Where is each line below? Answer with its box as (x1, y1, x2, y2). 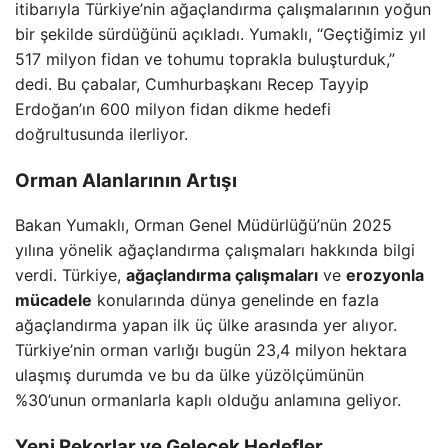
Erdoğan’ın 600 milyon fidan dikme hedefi (15, 98, 331, 119)
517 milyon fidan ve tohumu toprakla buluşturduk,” (15, 48, 395, 69)
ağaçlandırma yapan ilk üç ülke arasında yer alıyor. (15, 315, 397, 336)
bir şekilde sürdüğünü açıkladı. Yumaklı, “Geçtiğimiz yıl (15, 23, 426, 44)
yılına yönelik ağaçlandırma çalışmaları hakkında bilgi (15, 240, 415, 261)
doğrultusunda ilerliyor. (15, 123, 188, 144)
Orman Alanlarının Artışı (15, 168, 237, 192)
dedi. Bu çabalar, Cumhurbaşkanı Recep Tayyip (15, 73, 369, 94)
